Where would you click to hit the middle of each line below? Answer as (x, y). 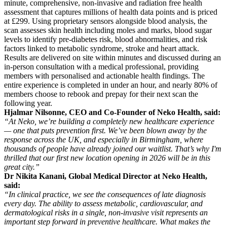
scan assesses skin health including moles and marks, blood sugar (108, 30)
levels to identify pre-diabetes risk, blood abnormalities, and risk (106, 39)
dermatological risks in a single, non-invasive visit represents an (106, 212)
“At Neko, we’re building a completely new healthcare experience (109, 121)
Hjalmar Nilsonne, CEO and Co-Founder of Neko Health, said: (112, 112)
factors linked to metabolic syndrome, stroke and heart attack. (102, 48)
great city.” (22, 167)
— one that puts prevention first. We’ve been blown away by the (105, 130)
